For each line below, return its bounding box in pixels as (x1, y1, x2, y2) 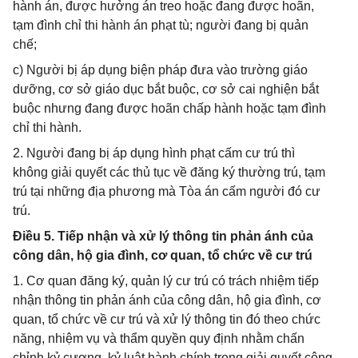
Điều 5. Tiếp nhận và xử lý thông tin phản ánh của (13, 229, 313, 243)
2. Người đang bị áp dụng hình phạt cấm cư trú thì (13, 146, 295, 160)
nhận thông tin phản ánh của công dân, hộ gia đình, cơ (13, 293, 321, 307)
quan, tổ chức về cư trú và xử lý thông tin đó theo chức (13, 312, 320, 326)
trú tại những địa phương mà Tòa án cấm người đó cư (13, 185, 320, 198)
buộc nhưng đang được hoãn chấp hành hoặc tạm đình (13, 101, 326, 115)
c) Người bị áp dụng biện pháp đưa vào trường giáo (13, 63, 308, 77)
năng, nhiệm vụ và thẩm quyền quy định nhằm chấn (13, 332, 304, 345)
